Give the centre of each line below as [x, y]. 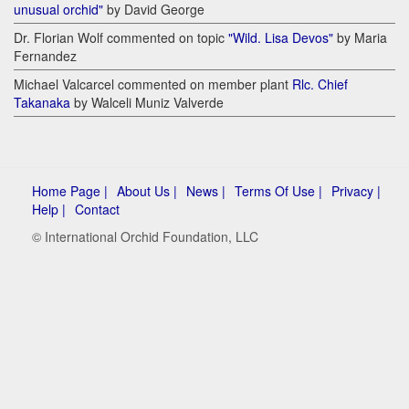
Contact [97, 210]
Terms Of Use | [278, 191]
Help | [49, 210]
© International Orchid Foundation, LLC [145, 237]
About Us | [147, 191]
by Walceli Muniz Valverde [147, 103]
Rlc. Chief [320, 84]
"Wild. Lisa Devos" [281, 38]
